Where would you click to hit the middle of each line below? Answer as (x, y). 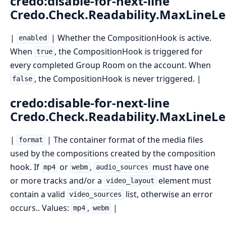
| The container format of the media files (124, 139)
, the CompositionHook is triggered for (128, 51)
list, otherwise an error (168, 194)
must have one (179, 167)
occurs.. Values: (41, 208)
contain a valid (39, 194)
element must (184, 180)
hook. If (26, 167)
